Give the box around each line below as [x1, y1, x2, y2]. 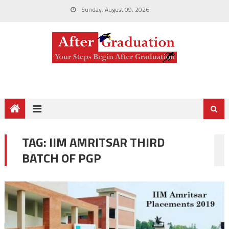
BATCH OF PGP [21, 149, 101, 167]
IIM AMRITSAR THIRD [49, 133, 165, 151]
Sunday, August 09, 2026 [80, 5, 149, 14]
